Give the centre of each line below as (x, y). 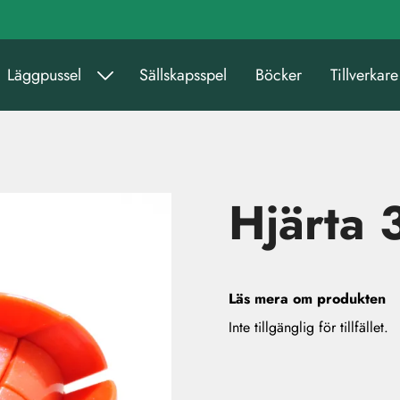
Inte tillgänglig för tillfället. (308, 327)
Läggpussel (44, 75)
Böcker (279, 75)
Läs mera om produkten (307, 299)
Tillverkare (364, 75)
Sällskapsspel (183, 75)
